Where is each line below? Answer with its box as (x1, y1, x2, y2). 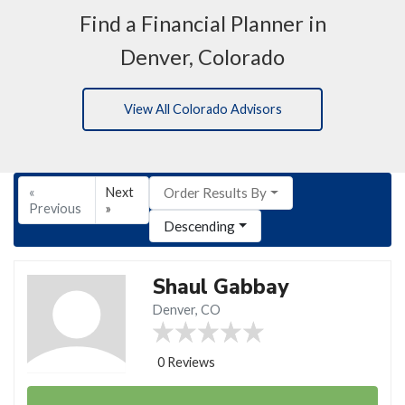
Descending (164, 218, 236, 235)
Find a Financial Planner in (79, 10, 326, 36)
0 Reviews (157, 353, 216, 370)
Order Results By (164, 184, 268, 202)
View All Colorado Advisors (123, 101, 282, 118)
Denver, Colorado (120, 43, 285, 70)
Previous (28, 200, 81, 216)
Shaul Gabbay (153, 272, 289, 301)
